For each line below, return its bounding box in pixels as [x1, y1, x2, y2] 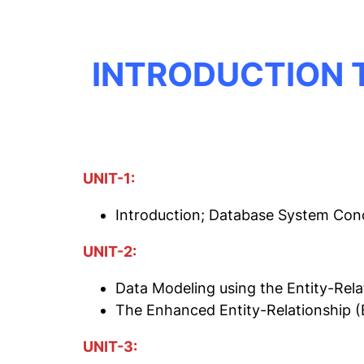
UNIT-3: [83, 338, 137, 356]
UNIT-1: [83, 170, 135, 188]
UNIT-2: [83, 243, 136, 261]
